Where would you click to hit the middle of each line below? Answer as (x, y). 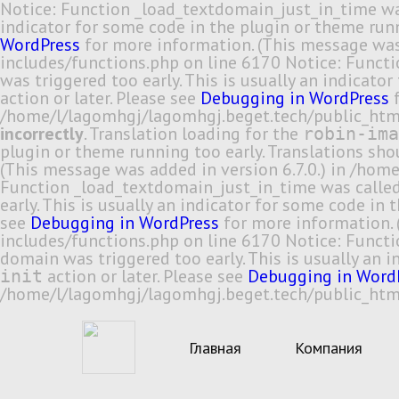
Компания (329, 347)
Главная (215, 347)
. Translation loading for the (193, 134)
